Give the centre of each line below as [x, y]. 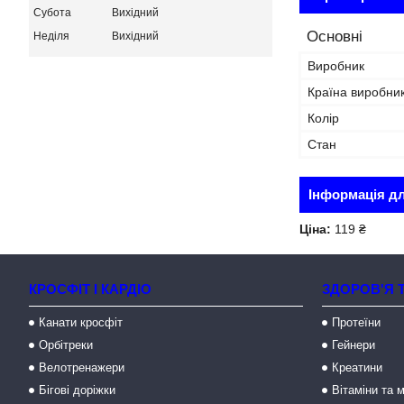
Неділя [51, 36]
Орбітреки [66, 345]
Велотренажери [82, 367]
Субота [52, 12]
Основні [335, 37]
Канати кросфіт [81, 322]
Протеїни [357, 322]
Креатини [358, 367]
